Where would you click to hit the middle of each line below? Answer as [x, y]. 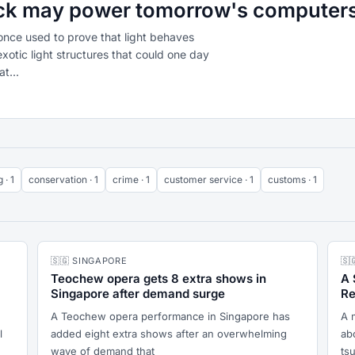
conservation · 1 [63, 179]
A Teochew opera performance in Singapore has [171, 316]
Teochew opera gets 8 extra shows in [159, 279]
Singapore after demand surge [138, 294]
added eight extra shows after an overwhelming [169, 334]
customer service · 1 [209, 179]
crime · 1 [131, 179]
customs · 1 [292, 179]
